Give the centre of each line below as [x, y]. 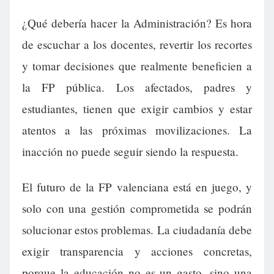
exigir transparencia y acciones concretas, [137, 251]
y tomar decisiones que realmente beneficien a [137, 66]
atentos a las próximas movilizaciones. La [137, 130]
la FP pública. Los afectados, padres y [137, 87]
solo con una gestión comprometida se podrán [137, 208]
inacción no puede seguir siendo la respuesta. [130, 152]
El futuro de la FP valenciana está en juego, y [137, 187]
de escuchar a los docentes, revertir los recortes [137, 45]
